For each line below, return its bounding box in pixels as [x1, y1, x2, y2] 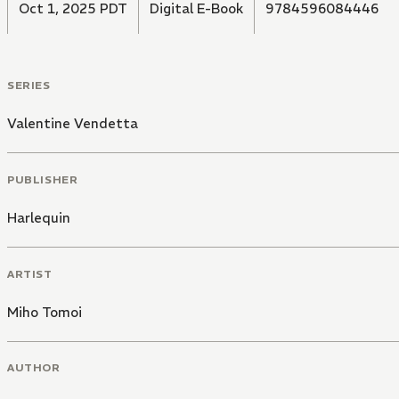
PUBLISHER [7, 172, 78, 186]
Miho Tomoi [7, 303, 82, 321]
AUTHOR [7, 361, 61, 375]
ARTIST [7, 266, 53, 281]
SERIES [7, 78, 51, 93]
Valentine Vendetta [7, 115, 138, 133]
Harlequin [7, 208, 70, 226]
